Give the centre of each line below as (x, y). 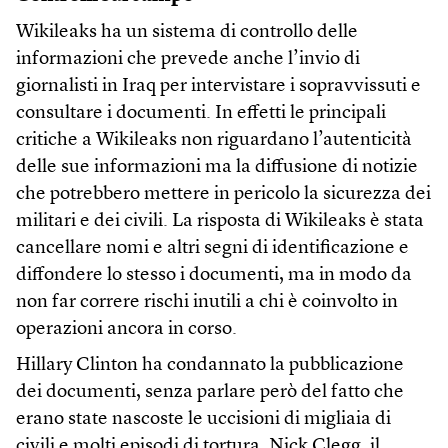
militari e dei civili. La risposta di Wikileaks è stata (220, 221)
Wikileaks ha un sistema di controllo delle (187, 32)
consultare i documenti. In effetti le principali (201, 113)
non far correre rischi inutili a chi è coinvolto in (207, 302)
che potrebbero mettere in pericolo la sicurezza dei (223, 194)
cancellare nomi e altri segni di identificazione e (212, 248)
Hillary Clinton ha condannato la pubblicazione (210, 365)
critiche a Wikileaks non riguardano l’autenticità (214, 140)
